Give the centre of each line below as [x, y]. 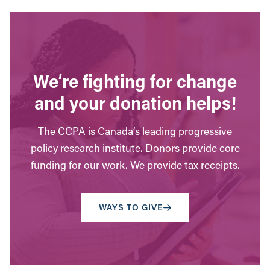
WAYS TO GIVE [131, 207]
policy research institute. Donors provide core [135, 148]
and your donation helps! [135, 103]
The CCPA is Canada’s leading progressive [135, 131]
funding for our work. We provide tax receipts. [135, 165]
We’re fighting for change [135, 81]
